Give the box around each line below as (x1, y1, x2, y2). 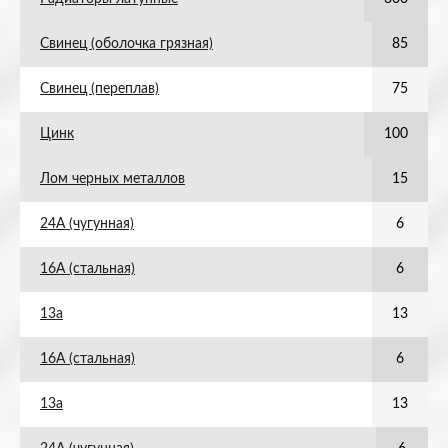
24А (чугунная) (40, 217, 134, 231)
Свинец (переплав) (40, 82, 159, 96)
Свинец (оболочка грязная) (40, 37, 213, 51)
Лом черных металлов (40, 172, 185, 186)
